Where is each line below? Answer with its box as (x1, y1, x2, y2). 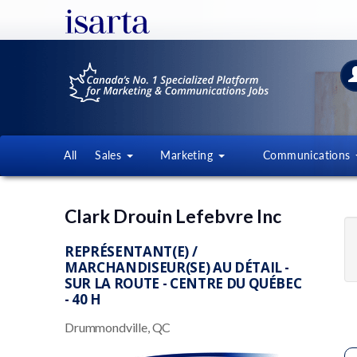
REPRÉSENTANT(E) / (65, 242, 198, 261)
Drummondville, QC (65, 320, 171, 335)
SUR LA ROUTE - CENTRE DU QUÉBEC (65, 274, 302, 292)
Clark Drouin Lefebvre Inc (65, 205, 281, 227)
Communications (262, 148, 355, 162)
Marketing (160, 148, 217, 162)
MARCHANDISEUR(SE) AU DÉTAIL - (65, 258, 290, 277)
